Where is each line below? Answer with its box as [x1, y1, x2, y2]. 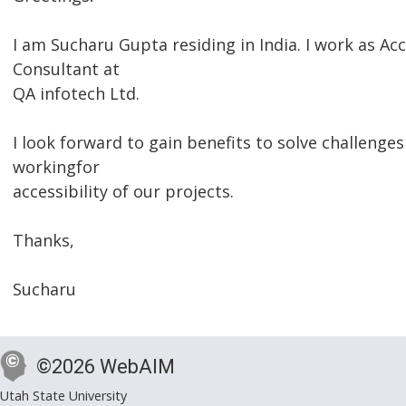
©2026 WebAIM [36, 355, 175, 379]
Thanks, [13, 229, 74, 252]
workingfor [13, 156, 100, 179]
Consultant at [13, 58, 120, 81]
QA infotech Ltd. [13, 82, 140, 105]
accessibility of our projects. [13, 180, 234, 203]
